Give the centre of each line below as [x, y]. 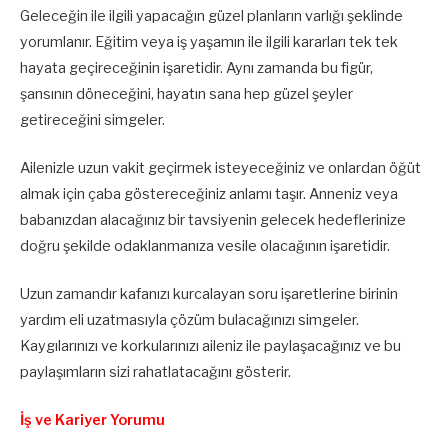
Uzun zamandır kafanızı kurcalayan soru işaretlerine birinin [209, 294]
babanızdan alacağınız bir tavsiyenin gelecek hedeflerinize [213, 219]
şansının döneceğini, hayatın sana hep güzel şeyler [186, 93]
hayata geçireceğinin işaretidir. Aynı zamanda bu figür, [196, 67]
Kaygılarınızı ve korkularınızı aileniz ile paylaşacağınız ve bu [210, 346]
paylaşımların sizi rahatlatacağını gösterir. [155, 372]
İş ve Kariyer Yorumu [92, 420]
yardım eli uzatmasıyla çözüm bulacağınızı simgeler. [189, 320]
